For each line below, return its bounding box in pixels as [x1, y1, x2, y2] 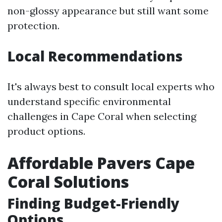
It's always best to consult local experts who [7, 80, 215, 93]
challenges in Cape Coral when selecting [7, 110, 196, 122]
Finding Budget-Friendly [7, 194, 179, 213]
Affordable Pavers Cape [7, 152, 195, 173]
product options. [7, 125, 85, 137]
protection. [7, 19, 59, 32]
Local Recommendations [7, 47, 183, 65]
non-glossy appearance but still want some [7, 4, 209, 17]
